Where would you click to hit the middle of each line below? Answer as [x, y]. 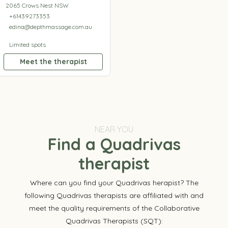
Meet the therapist [53, 61]
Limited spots [27, 44]
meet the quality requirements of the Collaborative [114, 208]
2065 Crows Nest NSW [37, 5]
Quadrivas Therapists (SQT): [114, 221]
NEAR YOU [114, 129]
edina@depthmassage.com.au [50, 26]
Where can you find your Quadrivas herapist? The [114, 182]
